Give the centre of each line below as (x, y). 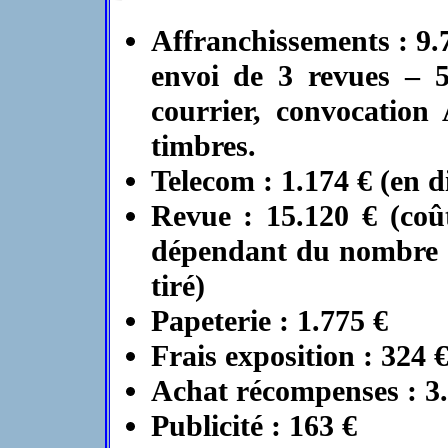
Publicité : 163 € (253, 426)
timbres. (203, 146)
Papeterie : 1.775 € (269, 321)
